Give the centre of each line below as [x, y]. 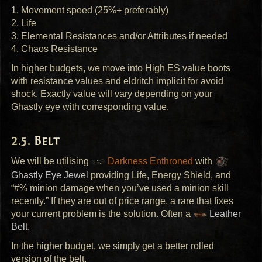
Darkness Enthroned [149, 161]
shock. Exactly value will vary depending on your [112, 94]
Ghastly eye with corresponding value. [90, 106]
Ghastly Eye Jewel [50, 175]
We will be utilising [51, 161]
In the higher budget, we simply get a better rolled [113, 246]
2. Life [24, 23]
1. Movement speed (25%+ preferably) [90, 11]
